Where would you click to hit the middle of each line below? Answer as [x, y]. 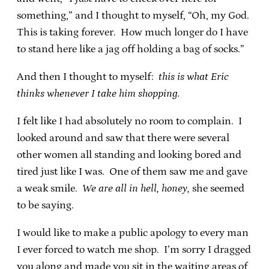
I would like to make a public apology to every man [133, 233]
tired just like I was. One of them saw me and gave [132, 171]
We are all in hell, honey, [136, 188]
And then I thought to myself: [88, 77]
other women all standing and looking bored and [129, 155]
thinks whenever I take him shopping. [98, 93]
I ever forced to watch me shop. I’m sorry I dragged [134, 249]
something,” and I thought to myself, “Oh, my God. [134, 15]
